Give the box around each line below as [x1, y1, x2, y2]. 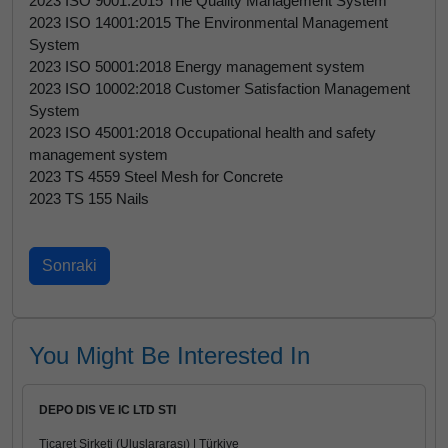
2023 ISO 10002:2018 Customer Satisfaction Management [29, 80, 410, 97]
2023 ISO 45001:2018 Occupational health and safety [29, 124, 376, 141]
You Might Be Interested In [29, 342, 310, 369]
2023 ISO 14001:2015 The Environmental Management [29, 14, 388, 31]
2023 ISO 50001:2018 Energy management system [29, 58, 365, 75]
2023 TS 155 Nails [29, 190, 149, 207]
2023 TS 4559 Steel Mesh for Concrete [29, 168, 283, 185]
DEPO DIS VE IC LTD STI [39, 403, 176, 417]
